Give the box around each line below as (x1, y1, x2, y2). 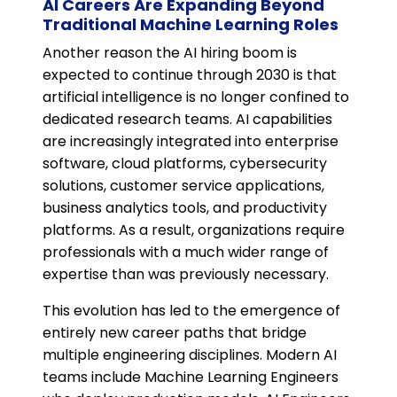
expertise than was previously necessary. (43, 264, 329, 285)
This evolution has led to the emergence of (43, 300, 340, 322)
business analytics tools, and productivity (43, 198, 327, 219)
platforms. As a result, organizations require (43, 220, 345, 241)
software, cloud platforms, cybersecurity (43, 153, 327, 175)
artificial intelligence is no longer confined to (43, 87, 349, 108)
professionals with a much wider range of (43, 242, 329, 263)
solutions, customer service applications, (43, 175, 324, 197)
